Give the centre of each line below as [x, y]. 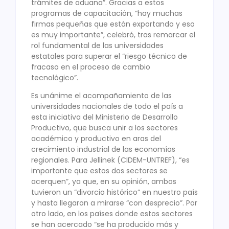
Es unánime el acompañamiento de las [101, 96]
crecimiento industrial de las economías [103, 150]
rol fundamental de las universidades [97, 45]
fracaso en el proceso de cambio [91, 67]
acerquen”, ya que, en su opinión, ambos [104, 182]
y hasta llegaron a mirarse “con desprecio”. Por [114, 203]
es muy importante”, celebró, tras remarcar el [113, 35]
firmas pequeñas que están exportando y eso [113, 24]
